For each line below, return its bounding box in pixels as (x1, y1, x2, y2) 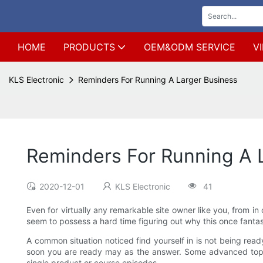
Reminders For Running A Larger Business (78, 75, 237, 85)
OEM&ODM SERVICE (144, 41, 235, 53)
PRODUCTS (63, 41, 115, 53)
